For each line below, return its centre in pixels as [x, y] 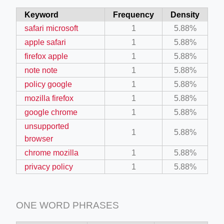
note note [41, 70]
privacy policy [49, 166]
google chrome [51, 112]
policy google [48, 84]
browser [39, 138]
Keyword [41, 14]
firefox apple [46, 56]
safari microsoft [51, 28]
